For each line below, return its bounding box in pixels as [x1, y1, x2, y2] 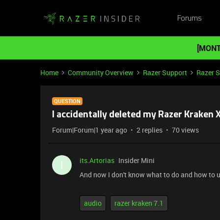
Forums [177, 14, 202, 23]
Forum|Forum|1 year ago [52, 125, 127, 135]
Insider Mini [118, 156, 155, 165]
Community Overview [68, 68, 134, 77]
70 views [172, 125, 199, 135]
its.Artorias [80, 156, 114, 165]
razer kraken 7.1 [114, 198, 164, 208]
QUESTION [54, 97, 81, 105]
